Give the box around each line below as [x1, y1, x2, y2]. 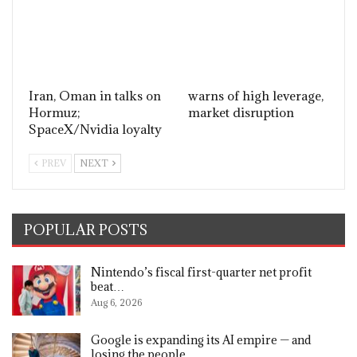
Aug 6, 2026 [91, 296, 142, 308]
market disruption [188, 104, 294, 120]
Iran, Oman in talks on [29, 87, 161, 104]
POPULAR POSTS [24, 220, 148, 239]
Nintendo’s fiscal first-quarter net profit [91, 264, 312, 280]
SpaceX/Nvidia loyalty [29, 120, 162, 137]
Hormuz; [29, 104, 80, 120]
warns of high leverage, [188, 87, 324, 104]
